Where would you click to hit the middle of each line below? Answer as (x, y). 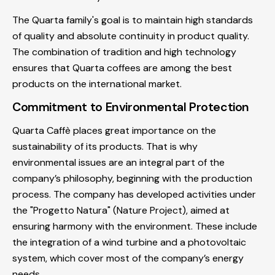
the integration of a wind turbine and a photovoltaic (129, 242)
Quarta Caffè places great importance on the (114, 130)
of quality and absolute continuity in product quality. (131, 36)
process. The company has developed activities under (134, 194)
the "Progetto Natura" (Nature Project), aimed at (121, 210)
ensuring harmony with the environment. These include (135, 226)
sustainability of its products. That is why (105, 146)
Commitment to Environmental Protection (131, 107)
